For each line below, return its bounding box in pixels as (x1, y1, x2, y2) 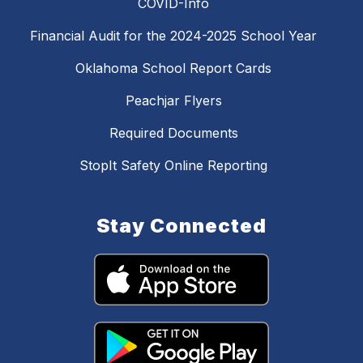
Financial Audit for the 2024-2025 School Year (30, 28, 317, 45)
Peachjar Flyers (125, 92, 222, 109)
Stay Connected (96, 214, 267, 238)
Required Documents (109, 125, 238, 142)
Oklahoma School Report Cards (75, 60, 271, 77)
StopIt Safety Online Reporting (79, 157, 267, 174)
